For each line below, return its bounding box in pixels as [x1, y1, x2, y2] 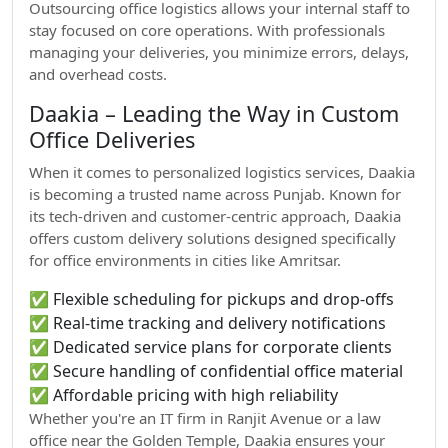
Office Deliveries [29, 125, 195, 154]
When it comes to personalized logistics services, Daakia [29, 162, 415, 182]
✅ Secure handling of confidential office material [29, 360, 403, 382]
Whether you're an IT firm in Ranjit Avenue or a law [29, 408, 381, 428]
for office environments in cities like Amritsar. [29, 250, 341, 270]
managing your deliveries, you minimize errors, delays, [29, 42, 409, 62]
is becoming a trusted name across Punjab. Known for [29, 184, 401, 204]
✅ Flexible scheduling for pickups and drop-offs [29, 288, 394, 310]
